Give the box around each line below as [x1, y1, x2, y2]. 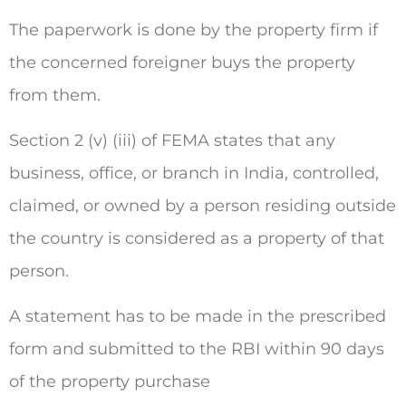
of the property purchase [9, 372, 210, 392]
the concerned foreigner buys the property [9, 52, 355, 72]
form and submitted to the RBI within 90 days [9, 339, 384, 360]
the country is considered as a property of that [9, 227, 384, 248]
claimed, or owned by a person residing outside [9, 195, 396, 216]
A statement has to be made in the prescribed [9, 306, 386, 327]
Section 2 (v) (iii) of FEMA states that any [9, 130, 335, 150]
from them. [9, 84, 101, 105]
